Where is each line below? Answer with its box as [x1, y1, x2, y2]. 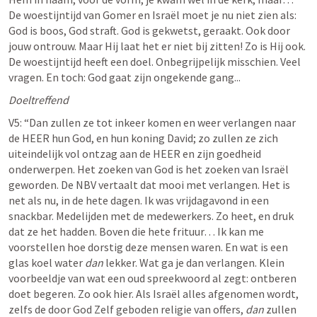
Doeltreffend [8, 93, 71, 107]
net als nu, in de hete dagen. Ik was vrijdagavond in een [8, 193, 269, 207]
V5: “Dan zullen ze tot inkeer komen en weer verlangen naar [8, 115, 296, 129]
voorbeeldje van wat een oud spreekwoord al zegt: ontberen [8, 271, 296, 285]
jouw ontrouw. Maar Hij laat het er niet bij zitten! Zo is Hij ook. [8, 39, 306, 53]
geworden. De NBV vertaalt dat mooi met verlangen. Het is [8, 178, 290, 192]
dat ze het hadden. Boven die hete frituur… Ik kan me [8, 224, 264, 238]
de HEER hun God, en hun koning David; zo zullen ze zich [8, 131, 278, 145]
